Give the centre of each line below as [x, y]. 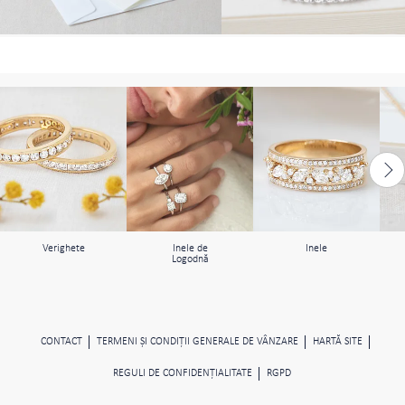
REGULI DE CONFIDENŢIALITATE [182, 373]
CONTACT [61, 341]
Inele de [190, 248]
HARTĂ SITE [337, 341]
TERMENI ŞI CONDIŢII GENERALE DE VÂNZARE [197, 341]
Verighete [63, 248]
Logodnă [190, 259]
